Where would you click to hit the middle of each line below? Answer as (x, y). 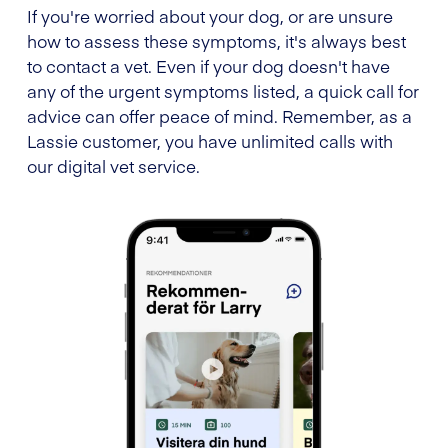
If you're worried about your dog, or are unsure (210, 15)
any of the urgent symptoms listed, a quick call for (223, 90)
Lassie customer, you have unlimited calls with (210, 140)
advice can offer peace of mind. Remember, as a (219, 115)
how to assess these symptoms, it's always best (216, 40)
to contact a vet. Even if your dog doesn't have (208, 65)
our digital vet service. (113, 165)
